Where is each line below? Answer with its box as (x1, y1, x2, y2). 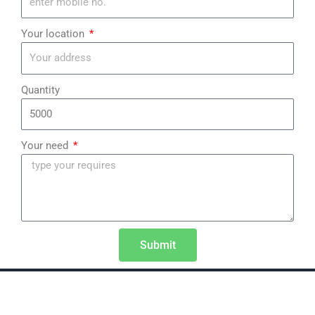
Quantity (21, 83, 60, 96)
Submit (139, 238, 176, 252)
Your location (21, 27, 87, 41)
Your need (21, 139, 71, 153)
